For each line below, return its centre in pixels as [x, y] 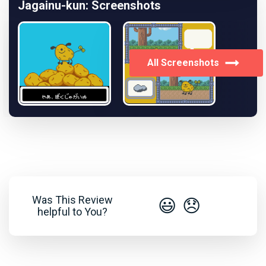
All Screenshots [183, 62]
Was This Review [73, 200]
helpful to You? [73, 212]
